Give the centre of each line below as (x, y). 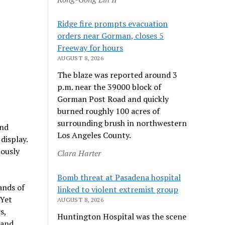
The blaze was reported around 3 (118, 75)
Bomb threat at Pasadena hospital (119, 177)
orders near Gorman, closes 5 (111, 35)
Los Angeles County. (94, 135)
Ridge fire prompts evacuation (113, 23)
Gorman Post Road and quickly (113, 99)
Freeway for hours (90, 47)
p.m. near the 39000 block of (109, 87)
